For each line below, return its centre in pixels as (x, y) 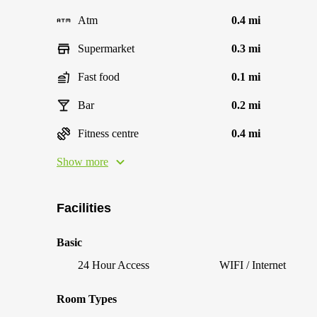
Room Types (87, 299)
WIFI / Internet (253, 265)
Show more (82, 162)
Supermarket (106, 48)
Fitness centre (108, 133)
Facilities (84, 208)
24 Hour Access (114, 265)
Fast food (99, 77)
